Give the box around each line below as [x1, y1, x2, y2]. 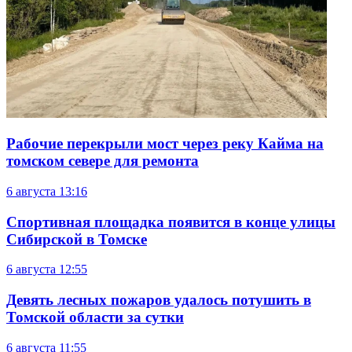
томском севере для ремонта [6, 152, 199, 170]
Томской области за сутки [6, 309, 184, 326]
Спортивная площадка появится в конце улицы [6, 213, 335, 230]
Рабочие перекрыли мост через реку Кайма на [6, 135, 324, 152]
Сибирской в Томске [6, 230, 147, 247]
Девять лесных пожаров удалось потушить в [6, 291, 311, 309]
